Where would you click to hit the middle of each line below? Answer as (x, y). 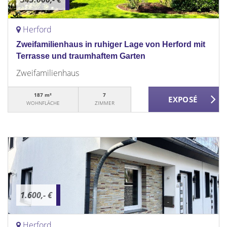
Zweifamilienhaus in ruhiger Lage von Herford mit (111, 44)
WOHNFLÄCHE (43, 103)
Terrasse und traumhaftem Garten (81, 56)
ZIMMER (104, 103)
